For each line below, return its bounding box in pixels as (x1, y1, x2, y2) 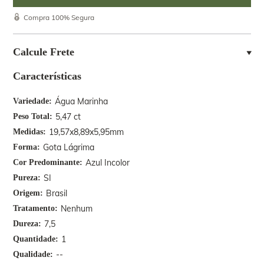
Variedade (13, 97, 49, 105)
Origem (13, 189, 41, 197)
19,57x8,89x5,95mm (49, 127, 124, 137)
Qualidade (13, 250, 51, 259)
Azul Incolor (85, 157, 130, 168)
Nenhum (61, 203, 93, 214)
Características (13, 70, 82, 82)
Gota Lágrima (43, 142, 95, 153)
